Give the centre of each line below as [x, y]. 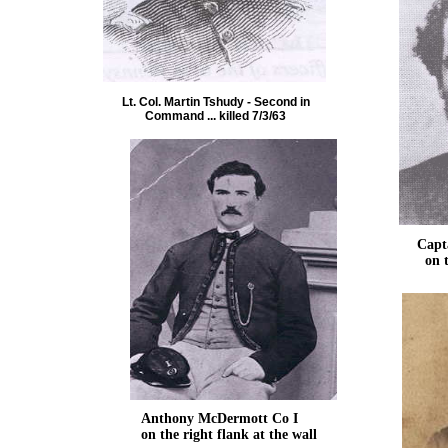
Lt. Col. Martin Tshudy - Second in [215, 102]
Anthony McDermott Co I [219, 418]
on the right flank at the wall [229, 434]
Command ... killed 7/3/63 [215, 116]
